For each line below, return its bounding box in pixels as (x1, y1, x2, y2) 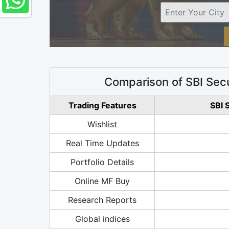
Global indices (75, 213, 130, 224)
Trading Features (68, 100, 136, 110)
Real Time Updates (65, 138, 139, 148)
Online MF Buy (75, 175, 130, 186)
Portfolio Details (71, 156, 134, 167)
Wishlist (87, 119, 117, 129)
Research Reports (68, 194, 136, 205)
